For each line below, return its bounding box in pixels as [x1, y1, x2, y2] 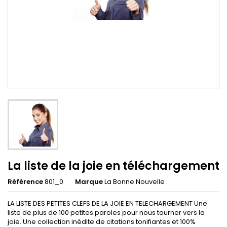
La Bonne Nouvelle [104, 176, 165, 186]
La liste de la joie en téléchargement [8, 158, 219, 174]
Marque [75, 176, 103, 186]
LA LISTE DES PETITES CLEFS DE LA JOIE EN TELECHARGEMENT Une [8, 198, 207, 208]
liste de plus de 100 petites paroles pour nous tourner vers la [8, 207, 205, 217]
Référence [8, 176, 43, 186]
